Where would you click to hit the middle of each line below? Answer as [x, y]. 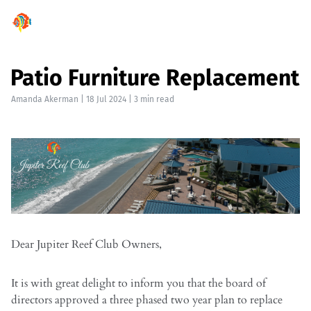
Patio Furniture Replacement [155, 78]
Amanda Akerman [45, 99]
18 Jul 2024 [106, 99]
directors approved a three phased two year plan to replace [147, 300]
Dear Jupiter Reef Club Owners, [86, 245]
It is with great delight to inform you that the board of [138, 284]
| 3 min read [150, 99]
